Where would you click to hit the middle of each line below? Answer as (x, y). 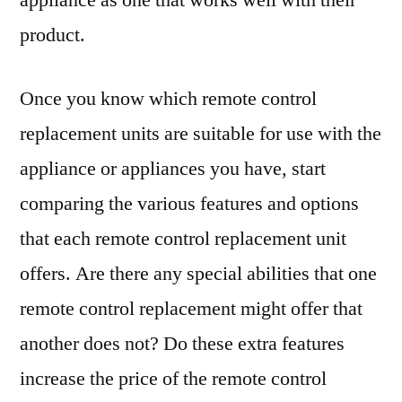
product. (52, 35)
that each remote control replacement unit (183, 239)
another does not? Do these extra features (182, 344)
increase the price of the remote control (173, 379)
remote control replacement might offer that (191, 309)
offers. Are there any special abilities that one (198, 274)
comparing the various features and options (189, 204)
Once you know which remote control (168, 99)
